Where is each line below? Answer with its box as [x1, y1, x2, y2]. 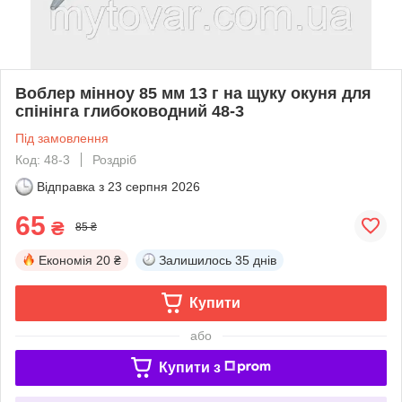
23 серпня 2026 [108, 179, 200, 194]
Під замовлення [15, 130, 109, 145]
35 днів [235, 252, 276, 267]
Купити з [158, 359, 221, 375]
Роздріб [92, 152, 136, 167]
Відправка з [37, 179, 104, 194]
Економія [39, 252, 92, 267]
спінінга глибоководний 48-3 [15, 101, 244, 120]
